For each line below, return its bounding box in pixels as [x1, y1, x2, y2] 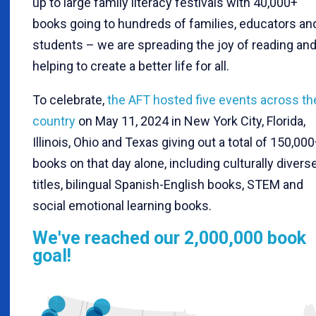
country [32, 113, 75, 128]
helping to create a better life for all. [32, 58, 229, 73]
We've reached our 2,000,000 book [32, 227, 306, 248]
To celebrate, [32, 92, 107, 107]
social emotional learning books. [32, 197, 214, 213]
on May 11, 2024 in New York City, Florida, [75, 113, 305, 128]
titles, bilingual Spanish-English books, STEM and [32, 176, 303, 192]
